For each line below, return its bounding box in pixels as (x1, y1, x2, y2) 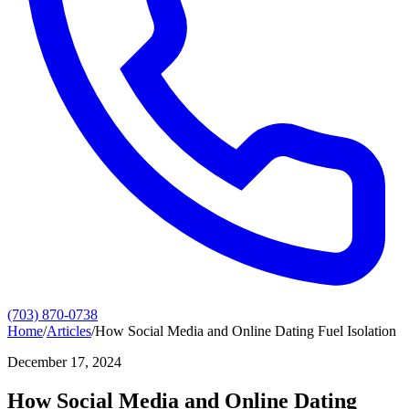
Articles (47, 323, 91, 339)
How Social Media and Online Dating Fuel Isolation (95, 323, 396, 339)
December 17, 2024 (7, 354, 121, 370)
